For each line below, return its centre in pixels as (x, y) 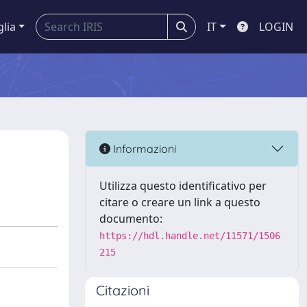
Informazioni (143, 148)
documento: (131, 219)
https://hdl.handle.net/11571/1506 (190, 236)
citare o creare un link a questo (180, 202)
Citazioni (123, 290)
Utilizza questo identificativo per (183, 186)
